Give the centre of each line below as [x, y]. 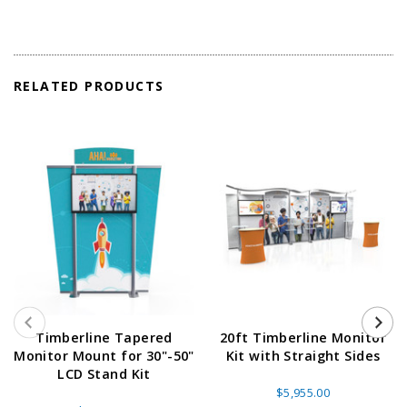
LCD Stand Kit [104, 373]
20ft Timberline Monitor [303, 337]
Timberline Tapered [104, 337]
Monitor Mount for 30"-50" [104, 355]
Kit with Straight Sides [303, 355]
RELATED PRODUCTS [89, 85]
